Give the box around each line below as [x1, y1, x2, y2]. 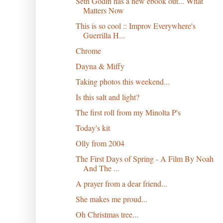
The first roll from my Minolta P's [75, 107, 181, 117]
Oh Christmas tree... [75, 209, 138, 220]
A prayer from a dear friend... [75, 178, 167, 189]
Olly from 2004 [75, 137, 124, 148]
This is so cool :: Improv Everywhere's [75, 20, 196, 31]
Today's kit [75, 122, 110, 133]
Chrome [75, 45, 101, 56]
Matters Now [83, 4, 124, 15]
